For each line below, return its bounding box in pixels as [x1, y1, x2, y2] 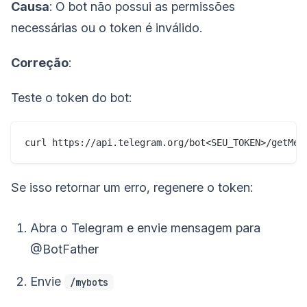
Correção [11, 55, 69, 70]
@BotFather [30, 241, 99, 256]
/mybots [70, 275, 108, 288]
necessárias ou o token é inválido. [11, 20, 202, 35]
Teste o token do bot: [11, 90, 132, 105]
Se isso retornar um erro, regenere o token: [11, 180, 253, 195]
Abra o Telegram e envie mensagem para [30, 220, 260, 235]
